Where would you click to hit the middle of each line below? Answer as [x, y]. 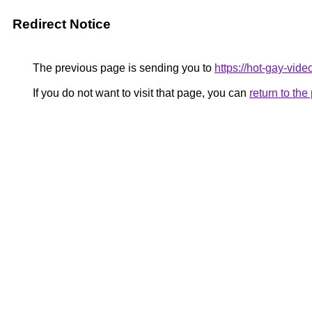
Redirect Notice [62, 24]
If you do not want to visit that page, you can [140, 93]
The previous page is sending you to [122, 68]
